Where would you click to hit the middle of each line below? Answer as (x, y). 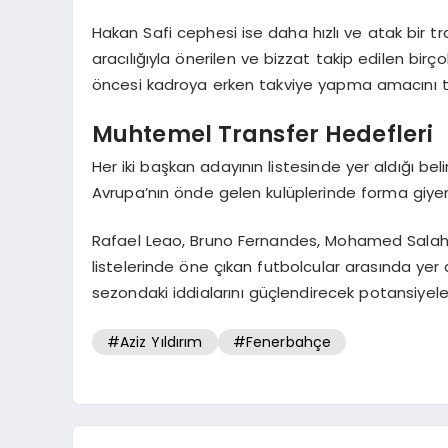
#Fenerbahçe (282, 341)
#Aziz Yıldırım (154, 341)
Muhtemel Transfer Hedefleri (262, 134)
